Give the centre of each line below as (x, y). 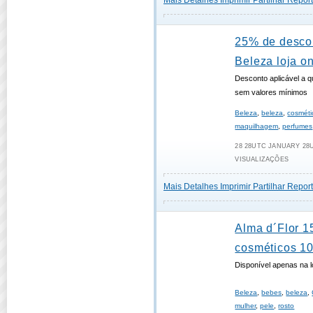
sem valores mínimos (271, 92)
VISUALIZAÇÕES (262, 159)
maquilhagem (257, 126)
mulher (246, 306)
